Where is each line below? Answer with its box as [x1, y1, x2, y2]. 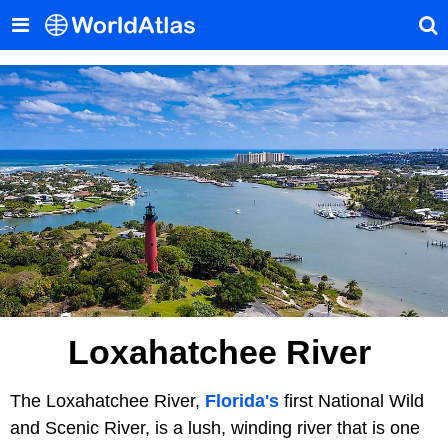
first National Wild [279, 390, 424, 411]
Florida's [205, 390, 279, 411]
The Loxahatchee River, [10, 390, 205, 411]
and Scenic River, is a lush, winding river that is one [10, 417, 420, 438]
